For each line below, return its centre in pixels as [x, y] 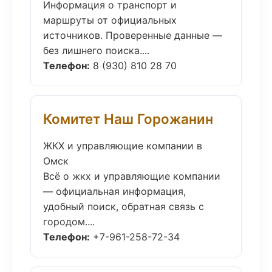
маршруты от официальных [110, 20]
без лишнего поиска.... [96, 50]
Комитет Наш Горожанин [128, 119]
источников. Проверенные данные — [133, 35]
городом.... [69, 222]
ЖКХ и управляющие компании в [123, 146]
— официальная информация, [114, 191]
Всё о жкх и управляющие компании [132, 176]
